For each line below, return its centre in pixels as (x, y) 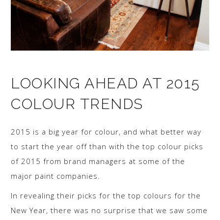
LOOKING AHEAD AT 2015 (106, 83)
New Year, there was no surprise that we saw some (110, 210)
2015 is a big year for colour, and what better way (106, 132)
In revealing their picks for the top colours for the (106, 196)
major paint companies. (56, 176)
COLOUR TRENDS (77, 104)
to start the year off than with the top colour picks (107, 147)
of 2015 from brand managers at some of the (98, 161)
